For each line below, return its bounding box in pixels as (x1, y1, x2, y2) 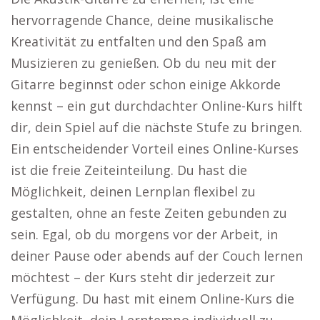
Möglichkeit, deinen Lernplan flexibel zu (11, 183, 256, 200)
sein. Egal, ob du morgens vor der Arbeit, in (11, 226, 278, 243)
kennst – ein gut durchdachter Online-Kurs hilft (11, 97, 303, 114)
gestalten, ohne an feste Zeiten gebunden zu (11, 204, 287, 221)
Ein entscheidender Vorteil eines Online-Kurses (11, 140, 299, 157)
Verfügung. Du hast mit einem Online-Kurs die (11, 290, 294, 307)
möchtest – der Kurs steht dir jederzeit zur (11, 269, 275, 286)
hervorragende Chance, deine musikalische (11, 11, 274, 29)
